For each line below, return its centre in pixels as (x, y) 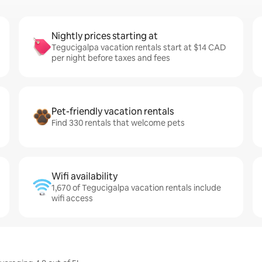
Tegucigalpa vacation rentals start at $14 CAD (139, 47)
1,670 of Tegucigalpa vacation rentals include (136, 188)
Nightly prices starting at (105, 36)
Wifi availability (85, 176)
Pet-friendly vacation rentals (113, 111)
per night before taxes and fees (111, 58)
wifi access (72, 198)
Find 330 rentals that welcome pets (118, 123)
